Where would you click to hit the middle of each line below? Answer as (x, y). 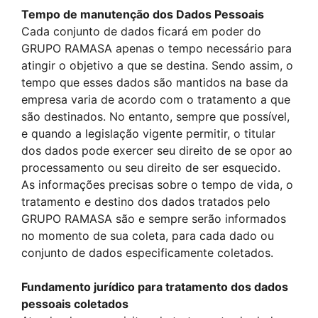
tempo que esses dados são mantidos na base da (155, 82)
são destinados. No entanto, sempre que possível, (155, 116)
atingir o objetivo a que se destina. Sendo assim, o (157, 65)
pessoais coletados (75, 304)
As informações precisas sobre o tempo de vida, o (157, 185)
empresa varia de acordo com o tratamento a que (156, 99)
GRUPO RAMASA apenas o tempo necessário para (157, 48)
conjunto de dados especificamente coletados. (147, 253)
